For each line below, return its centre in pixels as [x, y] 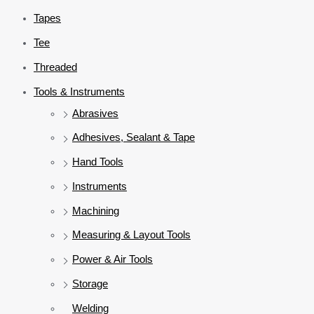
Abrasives [95, 113]
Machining [96, 210]
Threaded [55, 67]
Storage [90, 283]
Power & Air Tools [112, 259]
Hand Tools [98, 162]
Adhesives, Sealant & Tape [134, 137]
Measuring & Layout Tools [131, 235]
